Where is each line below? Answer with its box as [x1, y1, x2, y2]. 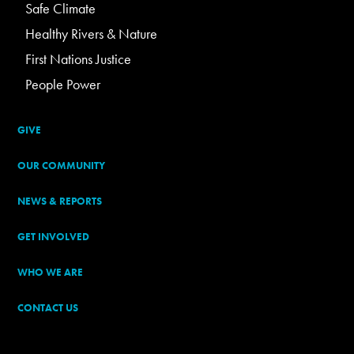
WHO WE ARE [17, 265, 84, 280]
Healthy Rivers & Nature [25, 24, 158, 43]
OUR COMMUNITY [17, 159, 106, 173]
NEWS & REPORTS [17, 194, 103, 209]
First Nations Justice [25, 50, 132, 69]
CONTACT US [17, 301, 79, 315]
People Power [25, 75, 101, 94]
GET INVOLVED [17, 230, 90, 244]
